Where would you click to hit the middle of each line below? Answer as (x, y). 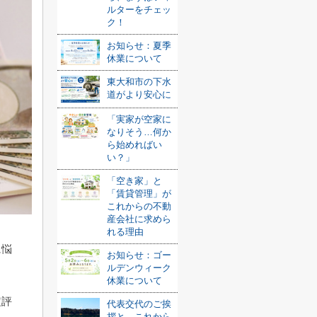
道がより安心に (139, 94)
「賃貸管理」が (139, 194)
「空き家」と (134, 181)
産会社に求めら (139, 219)
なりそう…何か (139, 132)
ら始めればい (134, 145)
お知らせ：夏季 (139, 46)
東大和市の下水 (139, 82)
